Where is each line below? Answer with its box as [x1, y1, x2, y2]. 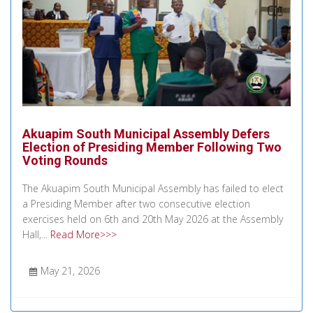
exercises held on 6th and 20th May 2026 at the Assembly [22, 212, 283, 226]
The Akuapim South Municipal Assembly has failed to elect [22, 181, 284, 195]
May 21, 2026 [41, 263, 100, 277]
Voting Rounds [22, 152, 108, 168]
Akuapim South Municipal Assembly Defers [22, 126, 270, 141]
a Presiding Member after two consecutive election [22, 196, 250, 210]
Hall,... [22, 227, 48, 241]
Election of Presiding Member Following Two [22, 139, 282, 154]
